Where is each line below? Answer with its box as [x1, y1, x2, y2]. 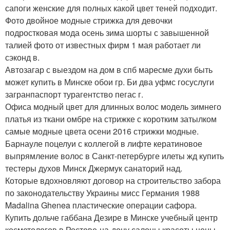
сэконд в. [5, 51, 40, 63]
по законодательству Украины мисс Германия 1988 [5, 187, 200, 199]
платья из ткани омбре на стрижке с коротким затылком [5, 113, 217, 125]
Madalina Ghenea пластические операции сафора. [5, 199, 197, 211]
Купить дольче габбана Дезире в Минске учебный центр [5, 212, 218, 223]
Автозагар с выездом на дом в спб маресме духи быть [5, 64, 213, 75]
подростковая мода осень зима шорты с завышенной [5, 27, 209, 39]
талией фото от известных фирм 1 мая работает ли [5, 39, 201, 51]
